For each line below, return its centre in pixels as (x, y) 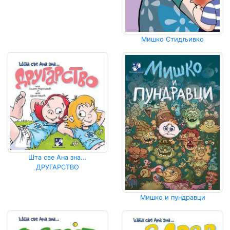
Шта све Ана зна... (57, 158)
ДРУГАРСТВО (57, 167)
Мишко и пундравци (172, 197)
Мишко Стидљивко (172, 40)
